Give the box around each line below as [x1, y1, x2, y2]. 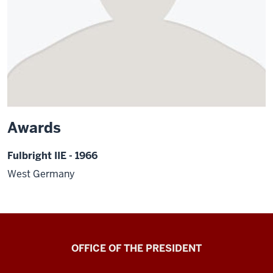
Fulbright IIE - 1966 [7, 149, 97, 162]
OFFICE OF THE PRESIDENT [71, 241, 202, 255]
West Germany [7, 167, 75, 180]
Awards [7, 118, 61, 137]
